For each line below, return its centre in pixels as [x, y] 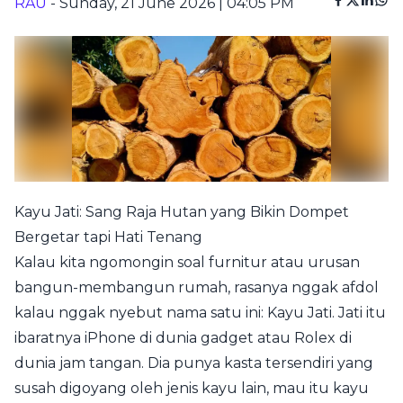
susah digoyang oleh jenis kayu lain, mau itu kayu [192, 389]
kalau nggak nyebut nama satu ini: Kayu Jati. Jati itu [200, 313]
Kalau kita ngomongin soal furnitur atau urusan [187, 263]
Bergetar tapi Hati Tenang [108, 237]
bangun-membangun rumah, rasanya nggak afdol [197, 288]
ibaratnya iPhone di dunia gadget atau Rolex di [183, 338]
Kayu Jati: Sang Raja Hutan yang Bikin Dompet [182, 212]
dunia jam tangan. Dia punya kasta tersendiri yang [194, 363]
